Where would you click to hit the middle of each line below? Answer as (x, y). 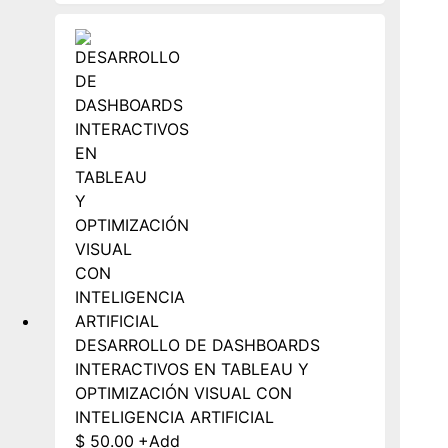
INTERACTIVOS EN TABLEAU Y (192, 368)
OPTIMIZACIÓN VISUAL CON (183, 392)
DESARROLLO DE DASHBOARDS (197, 344)
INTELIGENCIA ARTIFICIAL (174, 416)
